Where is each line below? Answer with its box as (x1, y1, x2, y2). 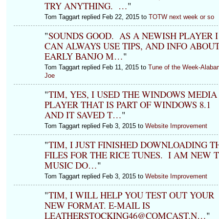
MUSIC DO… (44, 159, 97, 172)
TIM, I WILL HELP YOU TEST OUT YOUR (48, 189, 214, 201)
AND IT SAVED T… (44, 109, 122, 121)
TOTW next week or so (148, 13, 214, 21)
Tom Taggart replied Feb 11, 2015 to (44, 63, 148, 71)
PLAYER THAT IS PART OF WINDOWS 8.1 (44, 98, 211, 111)
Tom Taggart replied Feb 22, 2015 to (44, 13, 149, 21)
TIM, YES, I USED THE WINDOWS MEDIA (48, 88, 217, 101)
